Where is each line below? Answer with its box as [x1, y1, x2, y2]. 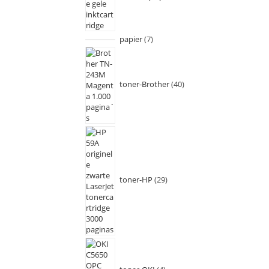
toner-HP [119, 174, 153, 186]
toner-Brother [119, 79, 169, 90]
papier [119, 33, 142, 44]
